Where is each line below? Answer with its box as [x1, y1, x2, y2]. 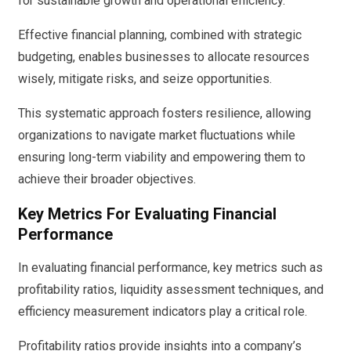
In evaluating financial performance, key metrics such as [18, 260, 323, 276]
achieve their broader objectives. [18, 172, 196, 187]
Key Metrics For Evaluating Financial [18, 204, 277, 223]
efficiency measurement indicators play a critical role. [18, 304, 307, 320]
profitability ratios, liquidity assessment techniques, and [18, 282, 324, 298]
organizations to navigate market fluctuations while [18, 128, 295, 143]
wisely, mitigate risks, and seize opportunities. [18, 71, 272, 87]
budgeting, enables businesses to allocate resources [18, 49, 309, 65]
